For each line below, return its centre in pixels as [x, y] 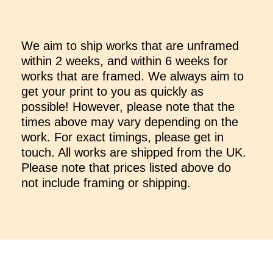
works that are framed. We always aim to [133, 76]
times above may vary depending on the [130, 122]
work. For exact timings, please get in [122, 137]
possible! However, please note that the [128, 107]
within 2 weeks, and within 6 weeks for [125, 61]
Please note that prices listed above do [126, 168]
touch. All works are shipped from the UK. [134, 152]
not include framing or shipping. [106, 183]
